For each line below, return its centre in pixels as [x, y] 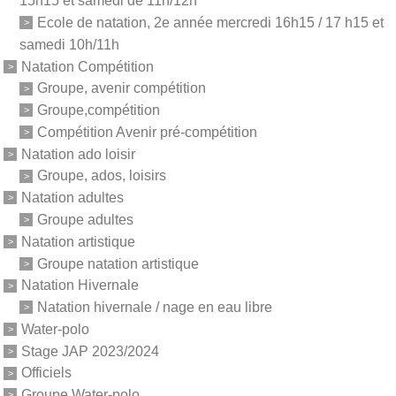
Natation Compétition [88, 66]
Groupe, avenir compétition [122, 88]
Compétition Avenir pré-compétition [147, 132]
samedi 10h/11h [69, 44]
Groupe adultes [85, 219]
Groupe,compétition [99, 110]
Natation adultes [72, 197]
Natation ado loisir [78, 154]
